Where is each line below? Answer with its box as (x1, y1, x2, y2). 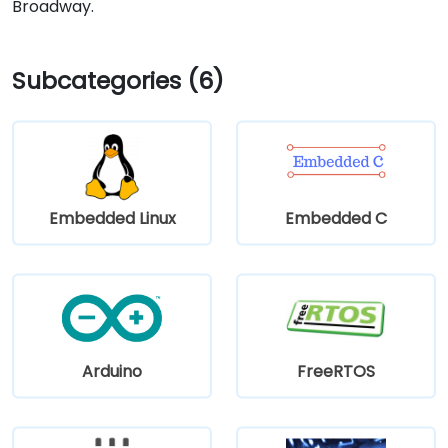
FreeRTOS (297, 359, 375, 383)
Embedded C (285, 206, 387, 230)
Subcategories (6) (12, 63, 224, 97)
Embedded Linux (48, 206, 176, 230)
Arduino (82, 359, 142, 383)
